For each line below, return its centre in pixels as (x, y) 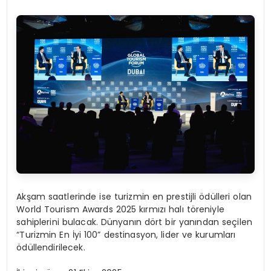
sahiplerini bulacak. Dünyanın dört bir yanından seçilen (134, 222)
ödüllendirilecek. (51, 248)
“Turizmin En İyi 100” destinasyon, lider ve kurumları (126, 235)
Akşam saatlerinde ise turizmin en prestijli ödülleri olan (134, 197)
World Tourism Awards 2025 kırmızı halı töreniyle (120, 210)
